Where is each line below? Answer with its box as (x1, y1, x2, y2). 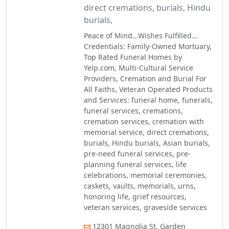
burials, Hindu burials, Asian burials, (84, 138, 211, 148)
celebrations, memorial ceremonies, (84, 170, 208, 180)
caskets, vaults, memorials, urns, (84, 181, 196, 191)
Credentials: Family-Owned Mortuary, (84, 41, 212, 51)
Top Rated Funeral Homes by (84, 52, 182, 62)
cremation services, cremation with (84, 117, 204, 126)
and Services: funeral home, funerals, (84, 95, 213, 105)
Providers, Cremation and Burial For (84, 74, 207, 83)
